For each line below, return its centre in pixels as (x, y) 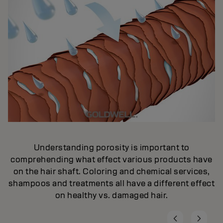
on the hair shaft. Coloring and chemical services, (111, 172)
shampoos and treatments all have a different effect (111, 184)
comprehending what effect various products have (111, 160)
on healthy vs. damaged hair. (111, 196)
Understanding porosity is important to (111, 148)
